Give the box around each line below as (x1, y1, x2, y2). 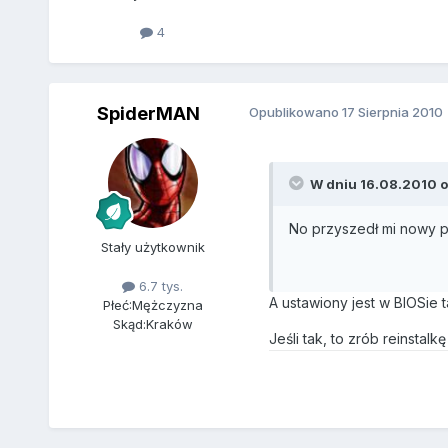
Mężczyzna (131, 296, 203, 313)
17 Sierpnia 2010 (341, 103, 443, 120)
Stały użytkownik (100, 238, 205, 255)
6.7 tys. (135, 277, 184, 294)
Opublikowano (248, 103, 342, 120)
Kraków (145, 315, 193, 332)
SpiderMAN (97, 102, 201, 124)
